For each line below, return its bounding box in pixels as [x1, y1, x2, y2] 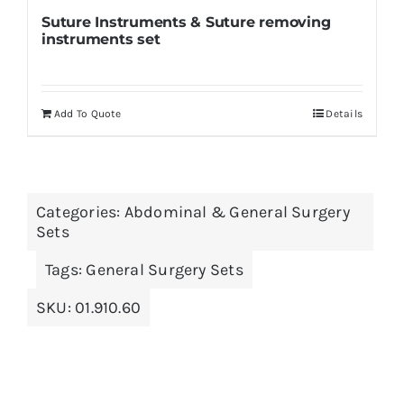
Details [326, 106, 363, 120]
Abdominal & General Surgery [124, 201, 350, 222]
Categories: [35, 201, 124, 222]
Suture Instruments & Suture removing [41, 13, 331, 31]
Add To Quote [53, 106, 122, 120]
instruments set [41, 30, 161, 48]
